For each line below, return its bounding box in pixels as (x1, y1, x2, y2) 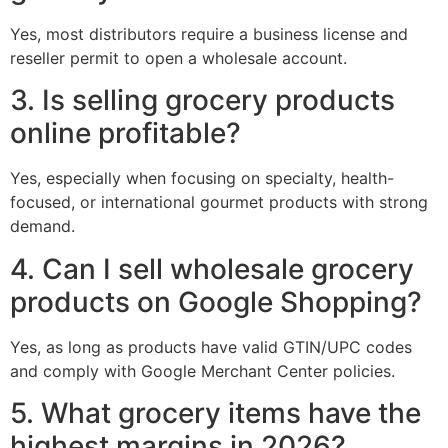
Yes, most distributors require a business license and (10, 24, 408, 45)
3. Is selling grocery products (10, 83, 395, 118)
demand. (10, 216, 75, 237)
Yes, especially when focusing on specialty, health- (10, 168, 394, 189)
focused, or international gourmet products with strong (10, 192, 428, 213)
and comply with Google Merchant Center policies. (10, 360, 395, 381)
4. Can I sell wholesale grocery (10, 251, 414, 286)
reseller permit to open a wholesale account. (10, 48, 347, 69)
